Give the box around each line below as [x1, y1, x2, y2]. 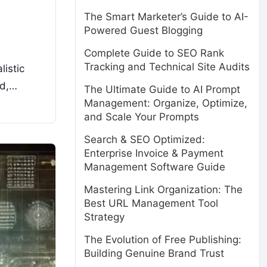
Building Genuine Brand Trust [84, 247, 224, 259]
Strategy [84, 211, 125, 223]
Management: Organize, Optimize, [84, 97, 247, 109]
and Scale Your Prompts [84, 111, 199, 123]
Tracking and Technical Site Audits [84, 61, 250, 73]
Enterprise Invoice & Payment [84, 147, 223, 159]
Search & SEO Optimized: [84, 133, 205, 145]
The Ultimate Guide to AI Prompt [84, 83, 240, 95]
